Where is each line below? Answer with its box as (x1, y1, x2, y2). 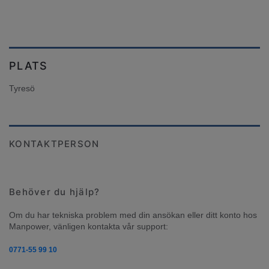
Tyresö (9, 83, 35, 94)
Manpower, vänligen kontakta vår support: (9, 222, 168, 232)
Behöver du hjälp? (9, 186, 100, 198)
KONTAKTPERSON (9, 138, 100, 150)
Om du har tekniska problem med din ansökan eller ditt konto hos (9, 210, 257, 220)
